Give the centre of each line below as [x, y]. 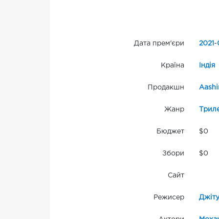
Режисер [169, 198]
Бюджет [170, 132]
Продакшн [166, 88]
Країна [172, 66]
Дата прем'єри [159, 44]
